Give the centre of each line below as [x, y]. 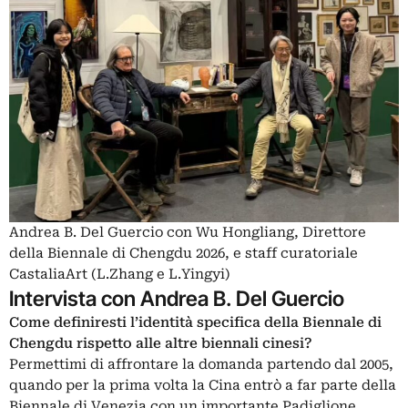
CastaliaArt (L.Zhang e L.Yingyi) [120, 275]
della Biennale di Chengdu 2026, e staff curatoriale [184, 254]
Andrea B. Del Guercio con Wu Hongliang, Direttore [188, 233]
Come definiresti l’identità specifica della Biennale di [195, 323]
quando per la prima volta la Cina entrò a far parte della [203, 386]
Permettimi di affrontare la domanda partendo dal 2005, [201, 365]
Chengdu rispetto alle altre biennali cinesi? [161, 344]
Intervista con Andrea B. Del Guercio [177, 299]
